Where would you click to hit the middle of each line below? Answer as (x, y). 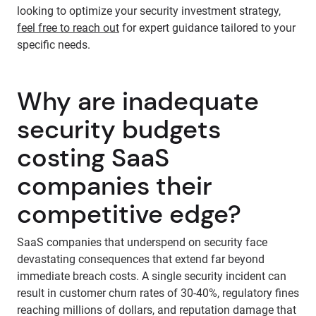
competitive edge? (129, 214)
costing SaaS (93, 158)
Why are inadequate (138, 101)
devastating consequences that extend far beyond (141, 259)
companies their (115, 186)
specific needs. (54, 45)
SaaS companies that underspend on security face (142, 242)
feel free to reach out (68, 28)
